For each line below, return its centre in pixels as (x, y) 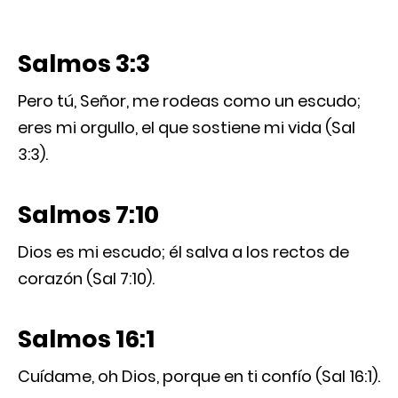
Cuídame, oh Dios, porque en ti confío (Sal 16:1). (199, 376)
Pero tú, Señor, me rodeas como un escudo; (189, 100)
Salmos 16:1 (86, 338)
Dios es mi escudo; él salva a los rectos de (183, 251)
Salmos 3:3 (84, 63)
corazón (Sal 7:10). (86, 278)
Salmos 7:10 (88, 214)
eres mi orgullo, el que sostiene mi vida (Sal (187, 127)
